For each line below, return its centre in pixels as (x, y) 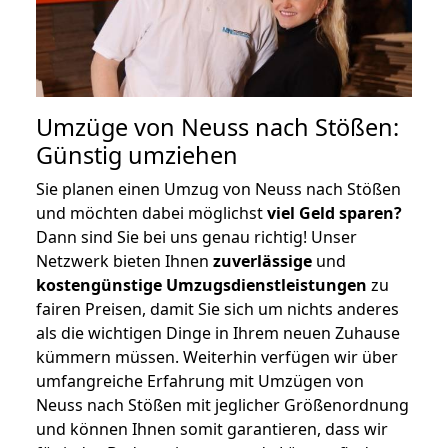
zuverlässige (262, 260)
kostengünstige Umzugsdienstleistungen (201, 284)
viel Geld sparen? (334, 212)
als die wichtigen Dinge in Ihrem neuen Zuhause (218, 332)
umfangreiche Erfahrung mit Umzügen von (200, 380)
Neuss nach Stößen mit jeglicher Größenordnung (222, 404)
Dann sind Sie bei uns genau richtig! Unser (196, 236)
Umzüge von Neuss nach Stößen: (217, 126)
